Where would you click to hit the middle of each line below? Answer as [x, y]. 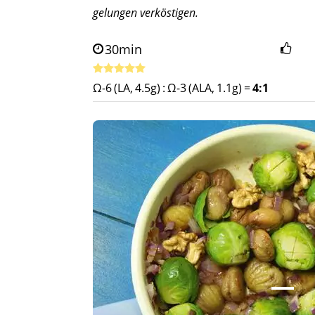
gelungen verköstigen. [146, 13]
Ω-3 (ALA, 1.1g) [205, 88]
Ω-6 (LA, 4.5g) [127, 88]
